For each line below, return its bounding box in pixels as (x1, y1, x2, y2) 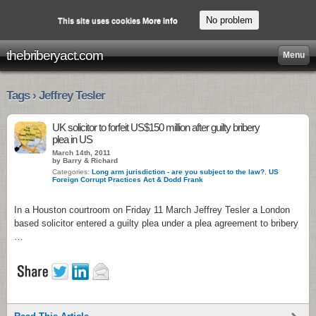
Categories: (52, 168, 92, 176)
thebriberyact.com (6, 48, 103, 63)
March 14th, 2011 (52, 149, 111, 157)
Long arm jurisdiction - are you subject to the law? (92, 168, 265, 176)
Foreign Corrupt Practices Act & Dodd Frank (52, 176, 203, 183)
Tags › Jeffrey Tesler (6, 89, 105, 102)
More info (142, 16, 178, 25)
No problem (205, 15, 253, 25)
